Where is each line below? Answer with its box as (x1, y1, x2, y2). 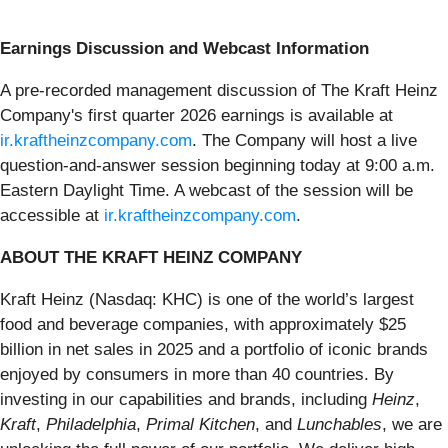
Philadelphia (46, 415, 136, 435)
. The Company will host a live (192, 131, 417, 151)
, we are (382, 415, 442, 435)
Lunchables (297, 415, 382, 435)
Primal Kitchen (146, 415, 255, 435)
